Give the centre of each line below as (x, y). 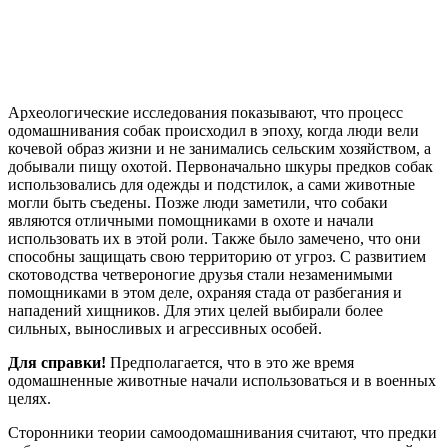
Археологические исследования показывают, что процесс (205, 113)
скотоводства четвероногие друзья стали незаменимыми (200, 275)
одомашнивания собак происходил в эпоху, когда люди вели (213, 131)
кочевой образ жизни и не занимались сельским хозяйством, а (219, 149)
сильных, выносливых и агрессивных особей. (165, 329)
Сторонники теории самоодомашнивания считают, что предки (222, 433)
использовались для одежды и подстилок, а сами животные (211, 185)
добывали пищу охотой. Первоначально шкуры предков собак (220, 167)
